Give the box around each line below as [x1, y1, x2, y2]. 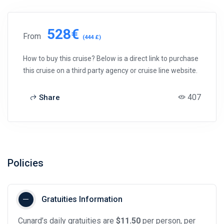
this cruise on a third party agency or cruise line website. [23, 66, 197, 74]
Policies [7, 156, 43, 169]
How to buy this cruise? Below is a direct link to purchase [23, 54, 198, 62]
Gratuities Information [41, 194, 122, 204]
